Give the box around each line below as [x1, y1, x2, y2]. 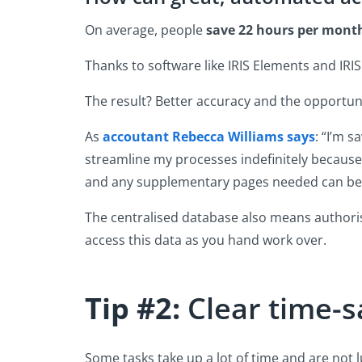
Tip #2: [85, 288, 180, 328]
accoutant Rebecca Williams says [103, 127, 315, 145]
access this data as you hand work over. [85, 230, 330, 249]
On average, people [85, 20, 206, 39]
